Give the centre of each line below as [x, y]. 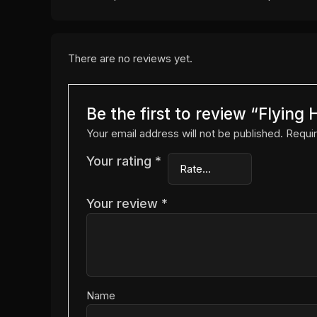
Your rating [121, 161]
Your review [124, 204]
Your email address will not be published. [185, 134]
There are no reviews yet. [130, 59]
